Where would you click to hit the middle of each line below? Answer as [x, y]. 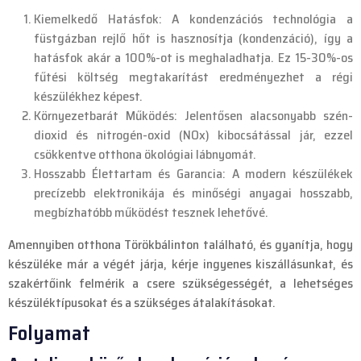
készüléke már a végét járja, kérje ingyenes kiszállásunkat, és [180, 264]
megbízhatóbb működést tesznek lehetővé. [151, 213]
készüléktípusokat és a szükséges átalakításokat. [142, 303]
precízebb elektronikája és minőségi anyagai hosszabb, [193, 193]
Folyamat [49, 333]
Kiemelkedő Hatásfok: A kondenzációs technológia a [193, 19]
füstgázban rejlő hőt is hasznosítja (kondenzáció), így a [193, 39]
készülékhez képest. [88, 97]
